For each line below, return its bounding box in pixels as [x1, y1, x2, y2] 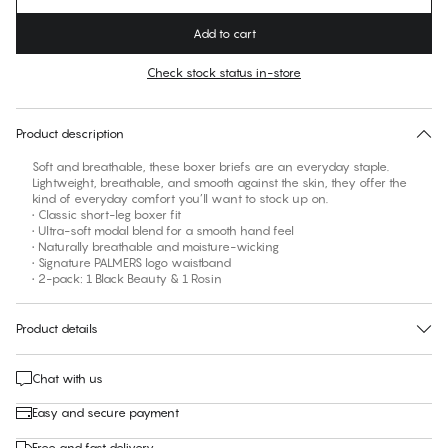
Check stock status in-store [147, 65, 301, 81]
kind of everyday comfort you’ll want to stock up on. [32, 191, 328, 207]
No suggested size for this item [45, 69, 215, 85]
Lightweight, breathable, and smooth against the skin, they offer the [32, 175, 407, 191]
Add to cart [192, 26, 256, 42]
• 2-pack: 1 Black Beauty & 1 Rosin [32, 271, 222, 287]
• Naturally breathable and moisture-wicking [32, 239, 279, 255]
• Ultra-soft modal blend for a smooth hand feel [32, 223, 294, 239]
